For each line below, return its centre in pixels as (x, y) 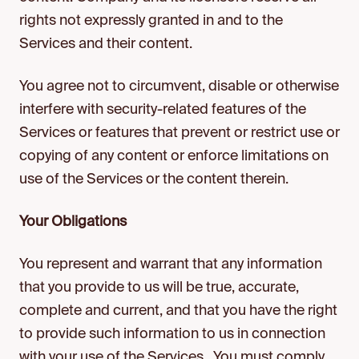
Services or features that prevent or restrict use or (179, 133)
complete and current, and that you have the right (178, 311)
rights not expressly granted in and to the (151, 21)
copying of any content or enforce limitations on (174, 156)
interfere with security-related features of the (163, 110)
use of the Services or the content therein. (154, 179)
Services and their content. (106, 44)
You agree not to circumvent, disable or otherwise (179, 87)
